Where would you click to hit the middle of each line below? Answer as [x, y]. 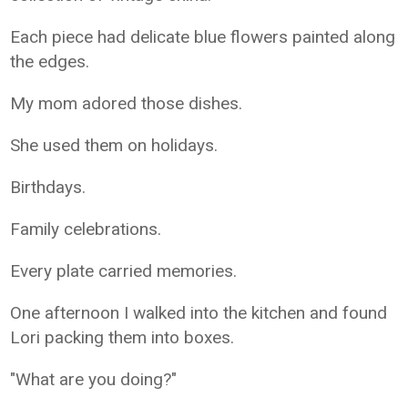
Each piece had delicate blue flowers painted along [203, 36]
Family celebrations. [86, 229]
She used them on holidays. [114, 145]
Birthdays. [48, 187]
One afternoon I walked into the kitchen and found [199, 312]
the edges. [50, 61]
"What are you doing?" [94, 379]
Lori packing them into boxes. [122, 337]
